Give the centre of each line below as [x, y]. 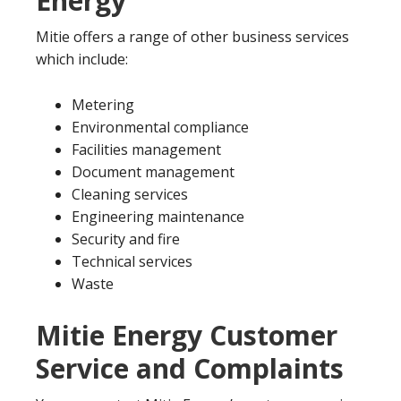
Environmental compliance [160, 127]
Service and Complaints [190, 368]
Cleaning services [130, 194]
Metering [103, 105]
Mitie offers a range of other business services [192, 37]
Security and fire [126, 239]
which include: [82, 59]
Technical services [132, 261]
